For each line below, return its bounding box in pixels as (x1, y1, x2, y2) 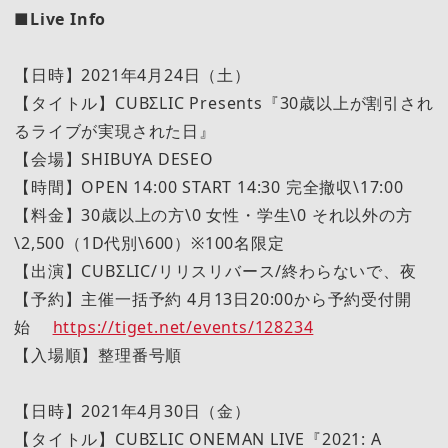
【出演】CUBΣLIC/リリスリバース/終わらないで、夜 (14, 259, 417, 282)
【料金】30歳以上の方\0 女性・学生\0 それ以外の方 (14, 203, 413, 226)
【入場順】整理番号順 (14, 343, 183, 366)
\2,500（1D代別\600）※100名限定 (14, 231, 285, 254)
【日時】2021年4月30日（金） (14, 400, 251, 423)
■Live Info (14, 7, 107, 30)
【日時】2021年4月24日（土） (14, 63, 251, 86)
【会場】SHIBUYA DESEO (14, 147, 214, 170)
